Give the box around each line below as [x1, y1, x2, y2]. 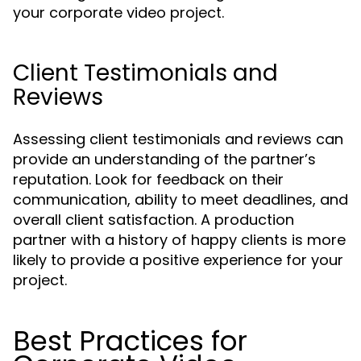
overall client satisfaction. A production [13, 210, 294, 230]
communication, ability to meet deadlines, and [13, 189, 348, 210]
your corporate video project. [13, 2, 224, 23]
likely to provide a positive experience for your [13, 250, 343, 270]
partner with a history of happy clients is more [13, 230, 346, 250]
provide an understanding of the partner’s [13, 149, 316, 169]
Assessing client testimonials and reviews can [13, 129, 343, 149]
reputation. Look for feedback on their [13, 169, 284, 189]
